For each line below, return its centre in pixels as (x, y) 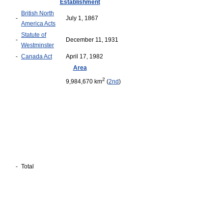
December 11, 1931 (93, 40)
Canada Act (37, 56)
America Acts (38, 24)
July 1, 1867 (83, 18)
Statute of (34, 35)
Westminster (38, 45)
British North (38, 13)
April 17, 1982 (85, 56)
